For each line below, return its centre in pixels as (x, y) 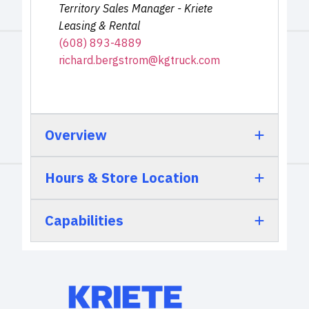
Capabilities (84, 221)
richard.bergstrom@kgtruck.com (139, 60)
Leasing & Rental (99, 26)
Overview (76, 135)
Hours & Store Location (122, 178)
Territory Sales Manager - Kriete (136, 9)
